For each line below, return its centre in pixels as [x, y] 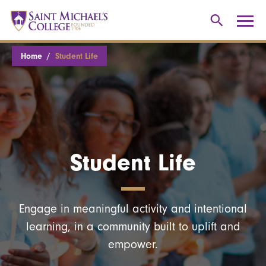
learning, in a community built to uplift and [133, 226]
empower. [133, 244]
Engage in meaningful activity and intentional [133, 208]
